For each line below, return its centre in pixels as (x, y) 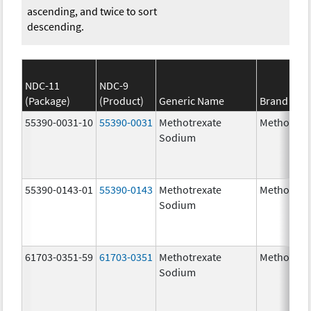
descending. (56, 26)
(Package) (48, 100)
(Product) (122, 100)
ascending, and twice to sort (92, 11)
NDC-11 (43, 85)
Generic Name (192, 100)
